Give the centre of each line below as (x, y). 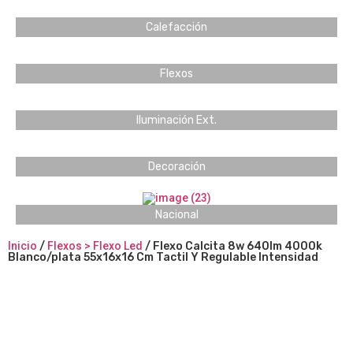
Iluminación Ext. (176, 121)
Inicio (22, 246)
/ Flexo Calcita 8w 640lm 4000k (232, 247)
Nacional (176, 215)
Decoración (176, 167)
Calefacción (176, 28)
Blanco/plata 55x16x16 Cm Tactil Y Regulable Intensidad (163, 258)
